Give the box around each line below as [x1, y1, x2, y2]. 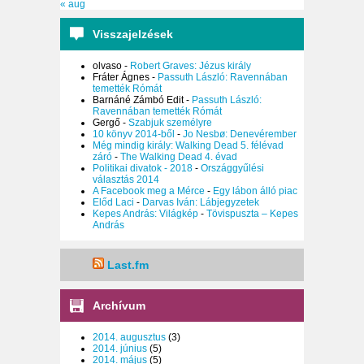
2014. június [93, 343, 147, 355]
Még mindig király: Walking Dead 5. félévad [93, 140, 284, 152]
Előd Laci [93, 197, 134, 209]
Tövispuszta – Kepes [206, 208, 298, 220]
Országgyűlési [201, 162, 264, 175]
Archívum [93, 299, 145, 313]
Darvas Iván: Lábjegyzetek [142, 197, 259, 209]
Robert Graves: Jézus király [130, 60, 251, 72]
